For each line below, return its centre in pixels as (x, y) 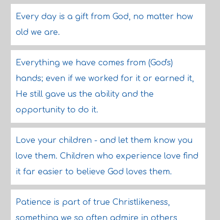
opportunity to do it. (57, 110)
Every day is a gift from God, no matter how (104, 17)
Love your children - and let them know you (104, 140)
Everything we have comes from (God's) (94, 63)
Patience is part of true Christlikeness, (93, 202)
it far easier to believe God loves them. (94, 172)
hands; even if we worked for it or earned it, (105, 79)
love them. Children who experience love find (107, 156)
